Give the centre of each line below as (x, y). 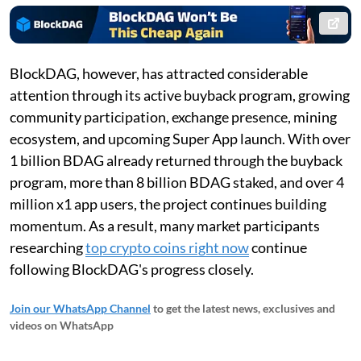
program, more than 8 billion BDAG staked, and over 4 (177, 183)
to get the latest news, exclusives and (244, 309)
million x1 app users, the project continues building (168, 204)
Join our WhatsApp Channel (80, 309)
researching (48, 248)
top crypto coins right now (167, 248)
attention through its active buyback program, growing (180, 95)
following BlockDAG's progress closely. (132, 270)
